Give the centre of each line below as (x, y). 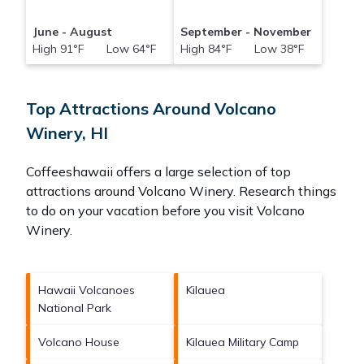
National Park (75, 308)
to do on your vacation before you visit (141, 211)
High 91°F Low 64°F (94, 49)
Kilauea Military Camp (243, 342)
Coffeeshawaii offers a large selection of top (158, 172)
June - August (72, 32)
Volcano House (79, 342)
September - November (245, 32)
